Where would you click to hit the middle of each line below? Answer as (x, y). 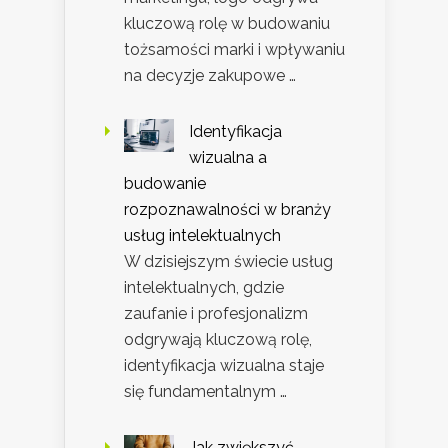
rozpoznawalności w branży (227, 209)
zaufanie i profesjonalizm (216, 313)
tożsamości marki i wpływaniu (234, 49)
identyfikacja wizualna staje (224, 365)
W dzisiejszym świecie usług (228, 261)
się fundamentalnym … (205, 391)
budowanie (165, 183)
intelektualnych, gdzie (204, 287)
